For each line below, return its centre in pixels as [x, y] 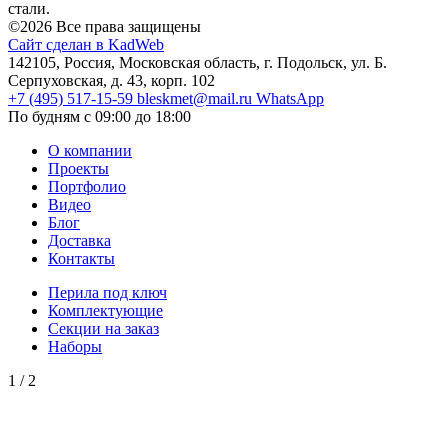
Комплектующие [105, 310]
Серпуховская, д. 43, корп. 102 [111, 80]
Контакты [81, 258]
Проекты [78, 168]
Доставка [79, 240]
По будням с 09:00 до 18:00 [99, 116]
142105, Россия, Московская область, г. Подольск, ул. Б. [197, 62]
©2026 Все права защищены [104, 26]
